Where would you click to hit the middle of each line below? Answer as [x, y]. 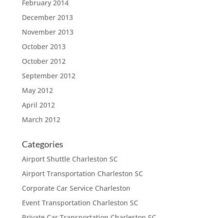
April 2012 [38, 105]
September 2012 [48, 76]
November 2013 [47, 32]
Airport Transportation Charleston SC [82, 173]
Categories [42, 144]
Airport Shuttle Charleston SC [70, 159]
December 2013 [47, 17]
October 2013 [44, 46]
